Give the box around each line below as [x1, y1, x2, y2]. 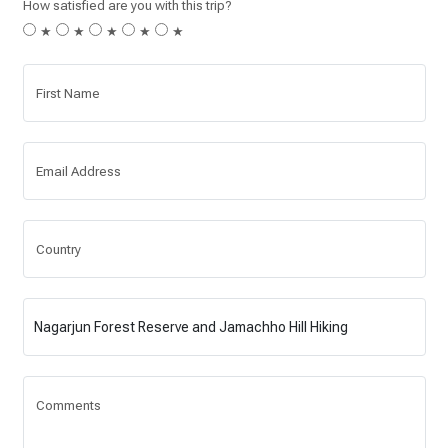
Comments [35, 398, 101, 413]
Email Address [35, 164, 121, 179]
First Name [35, 86, 100, 101]
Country [35, 242, 81, 257]
